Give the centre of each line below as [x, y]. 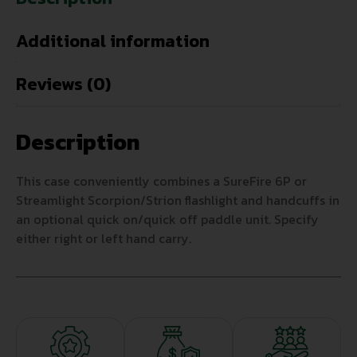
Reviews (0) [63, 84]
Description [78, 142]
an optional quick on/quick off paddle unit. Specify [167, 220]
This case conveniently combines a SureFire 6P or [161, 181]
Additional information [113, 41]
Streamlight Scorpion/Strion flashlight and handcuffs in [178, 200]
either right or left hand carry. [104, 239]
